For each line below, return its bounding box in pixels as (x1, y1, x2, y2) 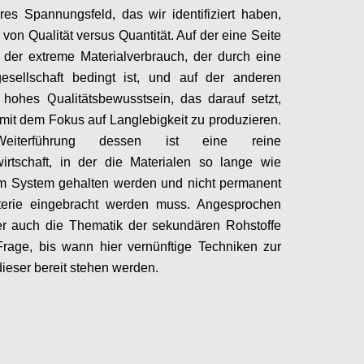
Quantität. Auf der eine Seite (115, 28, 282, 42)
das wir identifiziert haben (121, 7, 279, 21)
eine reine (202, 134, 282, 148)
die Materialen (97, 155, 192, 169)
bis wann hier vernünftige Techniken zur (38, 240, 281, 253)
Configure (307, 297, 356, 313)
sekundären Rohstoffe (146, 219, 282, 232)
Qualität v (28, 28, 84, 42)
